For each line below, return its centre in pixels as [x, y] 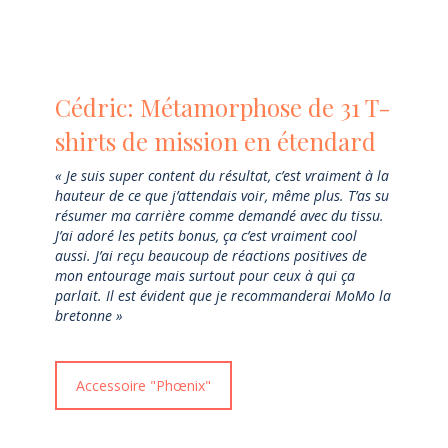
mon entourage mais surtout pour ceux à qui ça [205, 276]
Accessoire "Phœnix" [143, 386]
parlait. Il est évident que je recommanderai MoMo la [223, 296]
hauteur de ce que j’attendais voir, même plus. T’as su [222, 196]
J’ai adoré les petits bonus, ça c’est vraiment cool [206, 236]
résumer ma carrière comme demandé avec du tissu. [219, 216]
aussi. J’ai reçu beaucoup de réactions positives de [211, 256]
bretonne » [89, 316]
